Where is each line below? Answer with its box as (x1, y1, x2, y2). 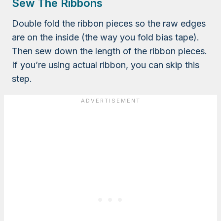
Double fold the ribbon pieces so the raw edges (12, 18, 206, 29)
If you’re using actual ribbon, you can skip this (12, 60, 199, 71)
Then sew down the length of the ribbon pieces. (12, 46, 207, 57)
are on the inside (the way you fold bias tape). (12, 32, 199, 43)
